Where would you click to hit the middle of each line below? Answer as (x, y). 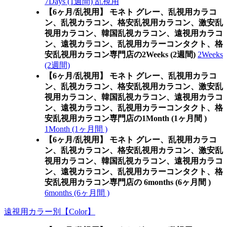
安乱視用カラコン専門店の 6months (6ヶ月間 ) (128, 182)
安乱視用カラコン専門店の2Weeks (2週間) (120, 54)
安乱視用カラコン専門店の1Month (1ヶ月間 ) (126, 118)
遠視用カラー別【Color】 (50, 212)
